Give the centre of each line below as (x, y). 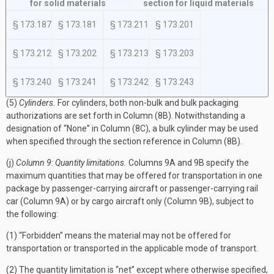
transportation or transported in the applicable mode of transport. (132, 248)
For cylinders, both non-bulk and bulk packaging (147, 103)
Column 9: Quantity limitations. (71, 163)
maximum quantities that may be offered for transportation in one (134, 176)
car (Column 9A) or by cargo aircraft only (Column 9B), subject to (130, 201)
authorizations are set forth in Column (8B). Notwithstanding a (126, 116)
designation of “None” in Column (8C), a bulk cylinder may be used (132, 128)
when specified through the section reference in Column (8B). (124, 141)
